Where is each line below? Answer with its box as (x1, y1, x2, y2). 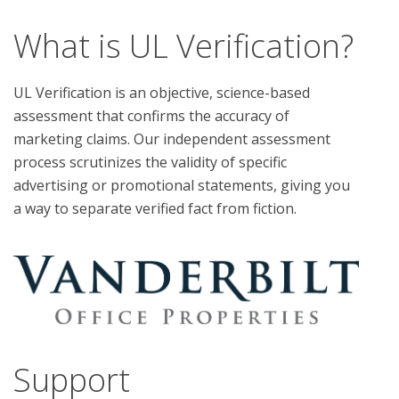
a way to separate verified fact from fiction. (13, 199, 297, 219)
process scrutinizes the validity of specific (13, 152, 287, 173)
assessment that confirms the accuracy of (13, 106, 289, 126)
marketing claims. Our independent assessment (13, 129, 330, 150)
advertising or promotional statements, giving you (13, 175, 350, 196)
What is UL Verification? (13, 24, 354, 69)
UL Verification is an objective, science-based (13, 83, 310, 103)
